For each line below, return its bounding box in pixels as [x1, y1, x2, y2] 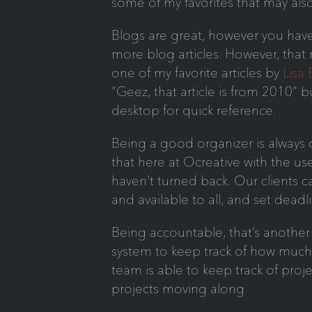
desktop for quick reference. [111, 102, 276, 118]
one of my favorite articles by [111, 64, 283, 81]
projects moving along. [111, 280, 248, 297]
